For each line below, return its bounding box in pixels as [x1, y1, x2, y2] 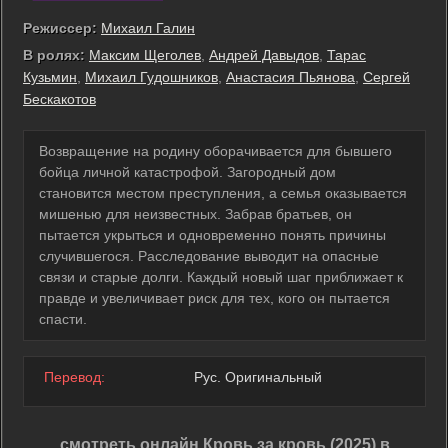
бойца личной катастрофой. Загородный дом [39, 164, 336, 180]
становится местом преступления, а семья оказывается [39, 185, 407, 201]
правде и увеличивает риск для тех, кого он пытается [39, 290, 390, 306]
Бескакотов [23, 91, 96, 107]
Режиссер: [23, 20, 97, 36]
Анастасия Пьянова [226, 69, 355, 85]
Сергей [363, 69, 410, 85]
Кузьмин [23, 69, 77, 85]
